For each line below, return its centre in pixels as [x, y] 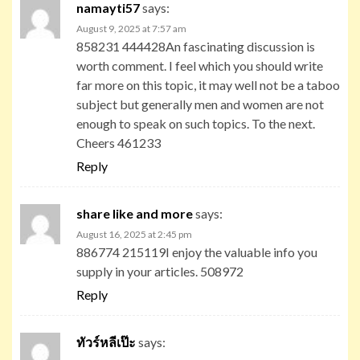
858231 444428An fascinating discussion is [196, 46]
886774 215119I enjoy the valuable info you [197, 252]
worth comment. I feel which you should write [200, 65]
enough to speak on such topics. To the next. [196, 123]
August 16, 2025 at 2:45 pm [134, 234]
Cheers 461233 [119, 142]
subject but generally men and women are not [200, 104]
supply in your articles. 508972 [160, 271]
